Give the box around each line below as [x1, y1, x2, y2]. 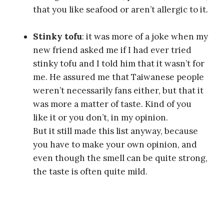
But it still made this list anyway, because [33, 125, 198, 137]
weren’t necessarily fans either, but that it [33, 85, 203, 96]
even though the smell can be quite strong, [33, 152, 207, 164]
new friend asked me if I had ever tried [33, 44, 191, 56]
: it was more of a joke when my [82, 31, 208, 42]
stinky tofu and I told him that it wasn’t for [33, 58, 204, 69]
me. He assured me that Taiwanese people [33, 71, 204, 83]
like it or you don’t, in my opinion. [33, 112, 168, 123]
